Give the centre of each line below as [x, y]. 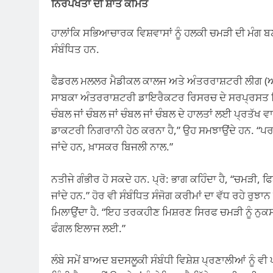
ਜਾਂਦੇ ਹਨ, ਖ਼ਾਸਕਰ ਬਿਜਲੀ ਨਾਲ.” [112, 147]
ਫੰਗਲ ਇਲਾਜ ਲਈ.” [88, 228]
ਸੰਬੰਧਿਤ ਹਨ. [75, 49]
